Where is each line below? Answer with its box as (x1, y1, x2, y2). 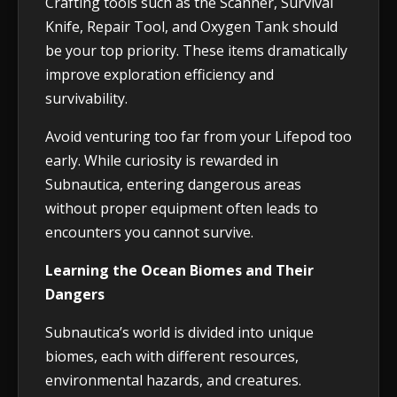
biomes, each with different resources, (45, 346, 299, 367)
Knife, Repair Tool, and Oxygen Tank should (45, 17, 338, 37)
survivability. (45, 89, 128, 109)
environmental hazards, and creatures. (45, 370, 301, 391)
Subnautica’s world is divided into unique (45, 323, 314, 343)
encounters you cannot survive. (45, 222, 253, 243)
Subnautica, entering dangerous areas (45, 175, 301, 195)
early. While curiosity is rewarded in (45, 151, 278, 171)
